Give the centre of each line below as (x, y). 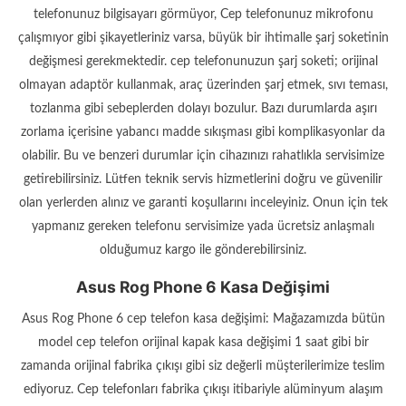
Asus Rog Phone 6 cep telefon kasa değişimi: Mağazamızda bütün (203, 319)
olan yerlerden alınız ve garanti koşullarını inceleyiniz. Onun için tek (203, 203)
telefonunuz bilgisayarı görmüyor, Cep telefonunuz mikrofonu (203, 15)
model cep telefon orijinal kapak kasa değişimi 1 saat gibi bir (203, 342)
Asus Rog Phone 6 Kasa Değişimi (203, 286)
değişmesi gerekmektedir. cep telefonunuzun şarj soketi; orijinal (203, 62)
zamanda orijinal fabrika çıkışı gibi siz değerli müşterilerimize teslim (203, 366)
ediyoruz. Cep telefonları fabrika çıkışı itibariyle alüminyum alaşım (203, 389)
